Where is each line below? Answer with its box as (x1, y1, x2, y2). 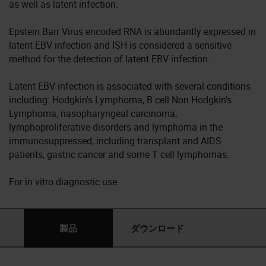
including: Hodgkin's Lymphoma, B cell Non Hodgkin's (9, 93, 232, 106)
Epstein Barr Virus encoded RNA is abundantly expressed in (9, 24, 256, 38)
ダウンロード (131, 222, 184, 234)
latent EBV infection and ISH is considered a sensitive (9, 38, 232, 52)
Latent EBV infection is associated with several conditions (9, 79, 251, 93)
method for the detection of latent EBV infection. (9, 52, 210, 65)
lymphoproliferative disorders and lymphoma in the (9, 120, 223, 134)
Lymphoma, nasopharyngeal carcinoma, (9, 106, 177, 120)
